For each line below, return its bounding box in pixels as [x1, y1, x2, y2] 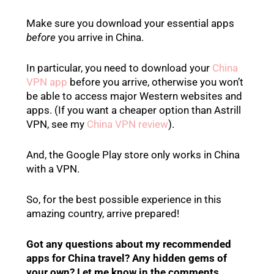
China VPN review [86, 117, 168, 130]
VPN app [26, 75, 67, 88]
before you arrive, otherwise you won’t [67, 75, 243, 88]
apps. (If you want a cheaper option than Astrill [26, 103, 241, 116]
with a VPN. [26, 162, 80, 175]
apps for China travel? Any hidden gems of [26, 252, 227, 265]
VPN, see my [26, 117, 87, 130]
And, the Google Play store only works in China [26, 148, 240, 161]
